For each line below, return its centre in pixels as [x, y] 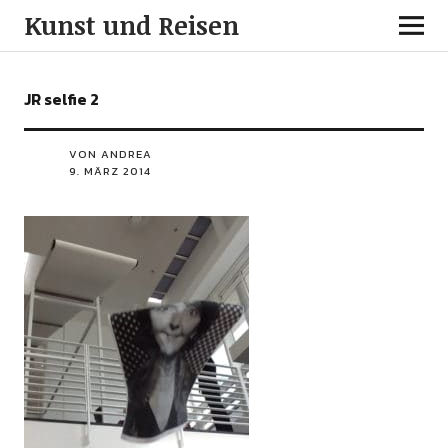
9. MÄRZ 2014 [109, 171]
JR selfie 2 [61, 99]
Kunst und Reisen [131, 25]
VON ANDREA [110, 154]
